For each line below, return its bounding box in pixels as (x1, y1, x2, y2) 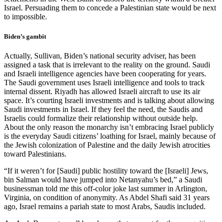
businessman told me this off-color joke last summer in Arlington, (4, 184, 207, 193)
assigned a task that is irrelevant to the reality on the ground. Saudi (4, 60, 210, 69)
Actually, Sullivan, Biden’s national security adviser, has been (4, 51, 196, 60)
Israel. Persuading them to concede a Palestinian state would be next (4, 3, 216, 12)
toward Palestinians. (4, 149, 66, 158)
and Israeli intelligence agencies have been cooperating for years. (4, 69, 206, 78)
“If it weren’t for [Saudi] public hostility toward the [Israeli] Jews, (4, 166, 208, 175)
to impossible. (4, 12, 47, 21)
